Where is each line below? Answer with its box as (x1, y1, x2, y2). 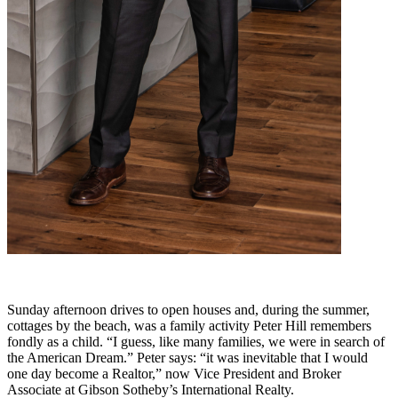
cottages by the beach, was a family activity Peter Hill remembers (7, 317, 371, 333)
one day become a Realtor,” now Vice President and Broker (7, 365, 341, 381)
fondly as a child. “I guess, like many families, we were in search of (7, 333, 385, 349)
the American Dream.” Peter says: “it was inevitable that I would (7, 349, 368, 365)
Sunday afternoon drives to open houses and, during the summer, (7, 301, 370, 317)
